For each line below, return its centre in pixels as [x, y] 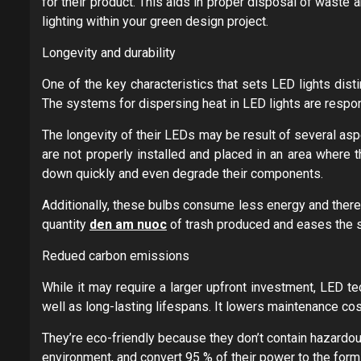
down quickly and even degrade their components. [183, 173]
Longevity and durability [109, 52]
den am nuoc [128, 224]
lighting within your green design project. [155, 21]
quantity [66, 224]
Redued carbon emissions [116, 255]
